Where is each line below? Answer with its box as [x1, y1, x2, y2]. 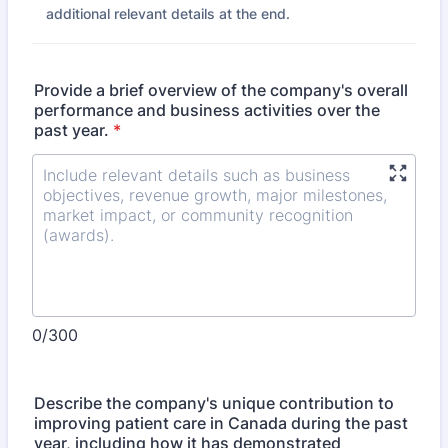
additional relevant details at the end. [46, 5, 290, 22]
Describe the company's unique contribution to [34, 393, 394, 413]
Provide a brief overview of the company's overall [34, 80, 408, 100]
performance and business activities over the [34, 100, 380, 120]
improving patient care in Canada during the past [34, 413, 408, 433]
